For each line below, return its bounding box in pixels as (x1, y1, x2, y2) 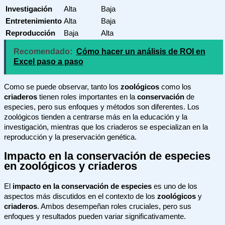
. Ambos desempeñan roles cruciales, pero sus (37, 202, 191, 210)
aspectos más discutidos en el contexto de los (4, 192, 157, 200)
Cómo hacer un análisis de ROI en (76, 47, 205, 56)
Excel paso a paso (13, 57, 83, 66)
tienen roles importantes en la (37, 92, 137, 101)
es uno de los (152, 182, 197, 190)
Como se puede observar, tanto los (4, 82, 121, 91)
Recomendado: (13, 47, 72, 56)
